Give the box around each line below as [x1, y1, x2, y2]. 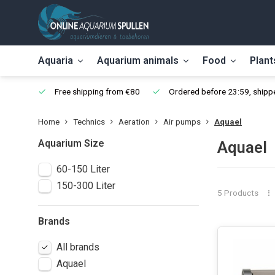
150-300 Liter [56, 180, 115, 192]
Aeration [118, 117, 150, 126]
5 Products [217, 187, 258, 198]
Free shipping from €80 [53, 87, 140, 96]
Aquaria [38, 55, 73, 66]
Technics [73, 117, 105, 126]
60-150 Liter [56, 163, 110, 175]
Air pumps [163, 117, 201, 126]
